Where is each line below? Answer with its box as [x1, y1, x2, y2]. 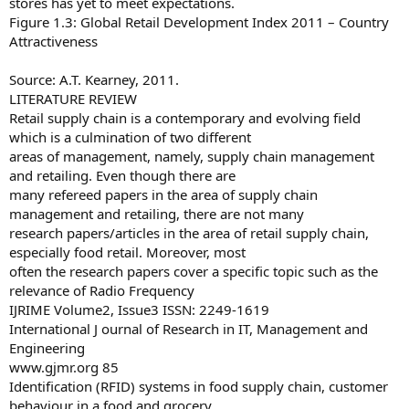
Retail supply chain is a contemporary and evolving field [9, 109, 361, 127]
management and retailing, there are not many [9, 204, 304, 223]
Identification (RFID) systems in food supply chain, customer [9, 377, 388, 395]
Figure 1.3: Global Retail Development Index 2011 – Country [9, 13, 389, 31]
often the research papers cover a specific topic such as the [9, 262, 378, 280]
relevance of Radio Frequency [9, 281, 194, 299]
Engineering [9, 339, 85, 357]
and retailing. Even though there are [9, 166, 236, 184]
